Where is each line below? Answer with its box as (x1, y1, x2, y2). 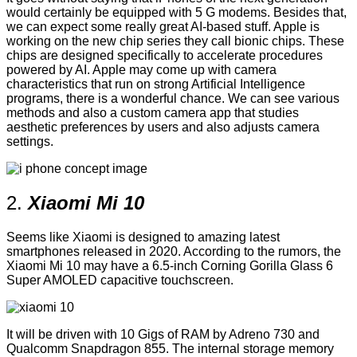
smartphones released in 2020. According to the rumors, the (6, 245, 341, 259)
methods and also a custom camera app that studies (6, 106, 299, 120)
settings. (6, 135, 53, 149)
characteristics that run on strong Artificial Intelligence (6, 77, 305, 92)
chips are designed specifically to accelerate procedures (6, 49, 323, 63)
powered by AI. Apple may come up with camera (6, 63, 277, 77)
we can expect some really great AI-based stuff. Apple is (6, 20, 320, 34)
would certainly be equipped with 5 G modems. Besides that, (6, 6, 347, 20)
